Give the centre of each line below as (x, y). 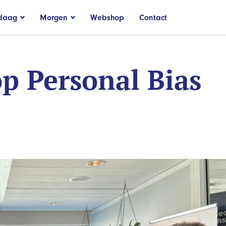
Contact (153, 17)
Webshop (107, 17)
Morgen (54, 17)
